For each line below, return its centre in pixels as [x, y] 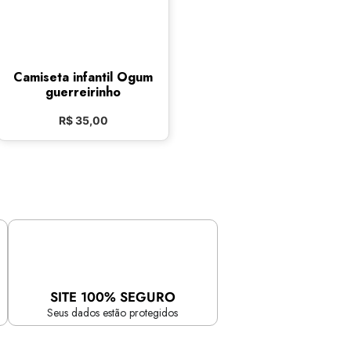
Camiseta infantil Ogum [83, 77]
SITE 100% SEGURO [112, 297]
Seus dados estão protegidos [113, 313]
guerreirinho [83, 92]
